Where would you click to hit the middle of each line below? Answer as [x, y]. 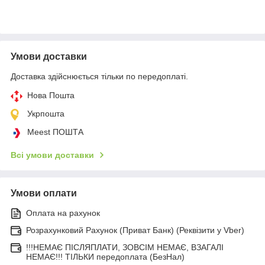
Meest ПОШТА [55, 132]
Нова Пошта [51, 95]
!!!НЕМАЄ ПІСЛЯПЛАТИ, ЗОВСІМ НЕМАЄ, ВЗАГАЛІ [125, 247]
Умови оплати [44, 193]
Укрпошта [46, 113]
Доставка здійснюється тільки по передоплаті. [99, 76]
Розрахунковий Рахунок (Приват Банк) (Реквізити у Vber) [135, 230]
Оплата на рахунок [63, 213]
